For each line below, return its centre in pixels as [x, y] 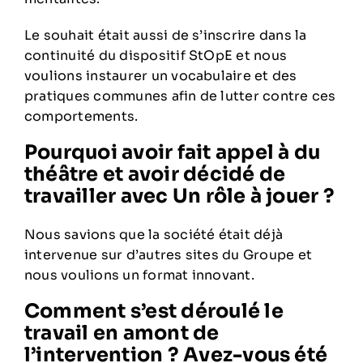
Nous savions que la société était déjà [154, 235]
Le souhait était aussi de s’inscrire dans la [165, 36]
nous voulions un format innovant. [139, 275]
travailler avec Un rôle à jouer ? [179, 196]
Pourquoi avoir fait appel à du [172, 153]
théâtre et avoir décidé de [155, 175]
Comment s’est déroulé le [154, 312]
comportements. [81, 117]
